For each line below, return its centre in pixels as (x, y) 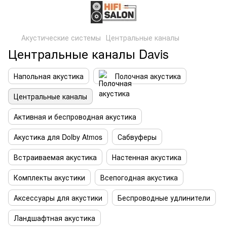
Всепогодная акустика (139, 177)
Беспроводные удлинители (164, 198)
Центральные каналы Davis (88, 53)
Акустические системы (61, 37)
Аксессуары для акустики (58, 198)
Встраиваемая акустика (55, 157)
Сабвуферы (137, 137)
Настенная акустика (147, 157)
